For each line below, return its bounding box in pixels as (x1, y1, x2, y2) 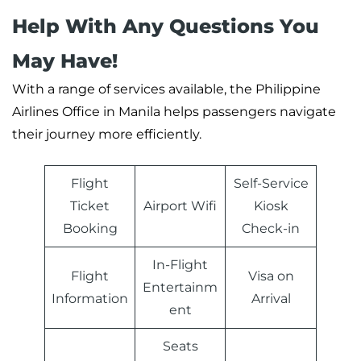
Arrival (251, 291, 291, 307)
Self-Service (233, 176, 309, 192)
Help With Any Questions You (12, 15, 319, 39)
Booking (62, 221, 118, 237)
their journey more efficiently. (12, 127, 201, 143)
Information (52, 291, 128, 307)
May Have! (12, 49, 118, 73)
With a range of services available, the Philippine (12, 81, 321, 98)
